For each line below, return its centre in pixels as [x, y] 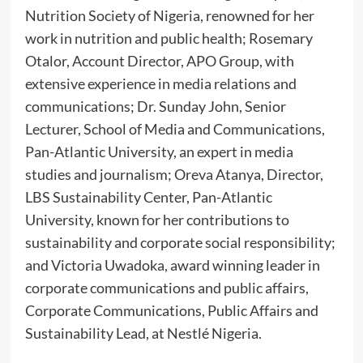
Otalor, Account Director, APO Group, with [159, 61]
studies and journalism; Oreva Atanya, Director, [174, 175]
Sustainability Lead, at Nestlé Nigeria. [144, 333]
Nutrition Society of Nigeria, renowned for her [169, 16]
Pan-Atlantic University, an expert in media [159, 152]
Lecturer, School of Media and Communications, [175, 129]
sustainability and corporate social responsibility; [180, 243]
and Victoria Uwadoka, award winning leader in [172, 265]
